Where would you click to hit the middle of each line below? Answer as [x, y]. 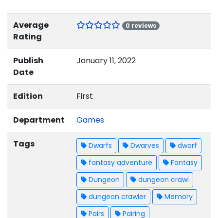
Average [31, 25]
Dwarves [144, 146]
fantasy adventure [119, 163]
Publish [28, 61]
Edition [28, 96]
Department [39, 120]
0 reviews [141, 26]
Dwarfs [99, 146]
